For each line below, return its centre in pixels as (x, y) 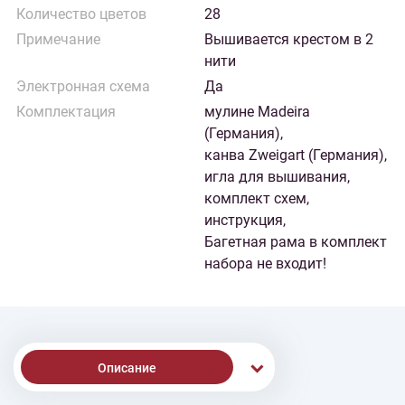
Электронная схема (83, 86)
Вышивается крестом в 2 (289, 39)
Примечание (58, 39)
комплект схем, (257, 198)
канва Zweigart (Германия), (296, 155)
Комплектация (66, 112)
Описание (127, 368)
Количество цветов (81, 14)
